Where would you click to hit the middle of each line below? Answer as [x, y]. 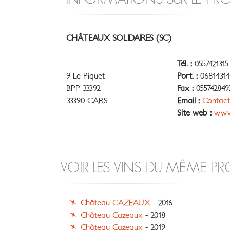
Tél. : [185, 64]
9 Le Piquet [85, 76]
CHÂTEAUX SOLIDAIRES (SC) [119, 38]
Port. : [187, 76]
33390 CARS [87, 101]
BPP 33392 [83, 88]
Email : [188, 101]
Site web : [194, 113]
